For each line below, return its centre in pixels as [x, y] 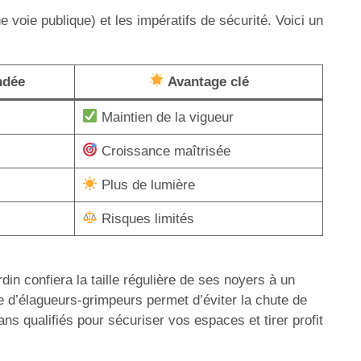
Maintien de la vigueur [165, 117]
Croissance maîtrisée [164, 151]
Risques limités [145, 218]
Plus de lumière [146, 185]
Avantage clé [206, 81]
